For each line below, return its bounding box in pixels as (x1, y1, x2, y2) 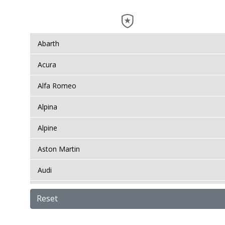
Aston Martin (38, 144, 80, 154)
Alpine (38, 123, 57, 133)
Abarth (38, 39, 59, 48)
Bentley (38, 186, 62, 196)
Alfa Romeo (38, 81, 76, 90)
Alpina (38, 102, 57, 111)
